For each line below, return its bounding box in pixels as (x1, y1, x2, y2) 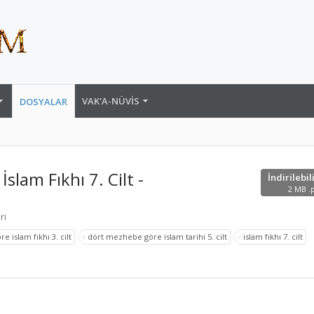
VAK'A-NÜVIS (81, 95, 139, 107)
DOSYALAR (19, 95, 67, 108)
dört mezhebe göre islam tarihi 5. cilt (88, 231, 227, 242)
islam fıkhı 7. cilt (243, 231, 303, 242)
